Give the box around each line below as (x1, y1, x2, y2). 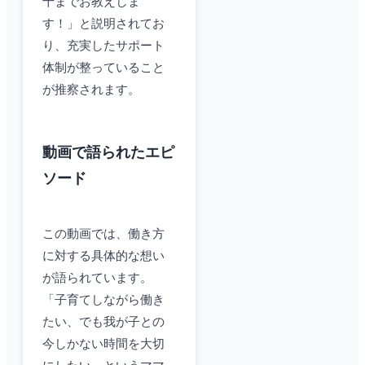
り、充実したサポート (42, 39, 165, 53)
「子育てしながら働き (42, 293, 165, 307)
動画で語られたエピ (42, 144, 174, 161)
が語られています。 (42, 271, 152, 285)
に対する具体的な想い (42, 249, 165, 263)
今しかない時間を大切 (42, 337, 165, 351)
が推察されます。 (42, 83, 140, 97)
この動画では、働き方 (42, 227, 165, 241)
